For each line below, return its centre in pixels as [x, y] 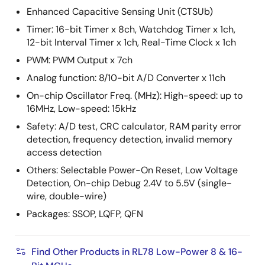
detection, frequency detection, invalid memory [130, 139]
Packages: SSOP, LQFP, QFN [85, 214]
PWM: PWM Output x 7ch [80, 60]
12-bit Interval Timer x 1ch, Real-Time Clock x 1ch [131, 42]
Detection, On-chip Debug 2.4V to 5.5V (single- [129, 183]
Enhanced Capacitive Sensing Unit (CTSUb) [120, 12]
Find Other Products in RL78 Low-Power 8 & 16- [137, 252]
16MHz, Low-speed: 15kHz [81, 109]
